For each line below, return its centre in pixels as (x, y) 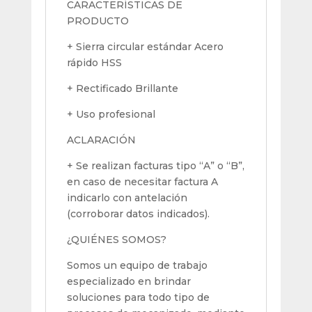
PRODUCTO (97, 21)
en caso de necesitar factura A (142, 181)
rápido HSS (94, 62)
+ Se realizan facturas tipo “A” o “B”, (155, 165)
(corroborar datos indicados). (138, 213)
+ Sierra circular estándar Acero (145, 46)
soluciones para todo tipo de (138, 297)
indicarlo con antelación (127, 197)
